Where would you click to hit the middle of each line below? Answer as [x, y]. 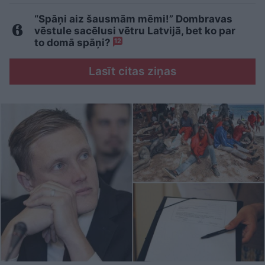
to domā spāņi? [74, 43]
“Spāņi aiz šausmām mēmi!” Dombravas [133, 19]
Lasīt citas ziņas [132, 72]
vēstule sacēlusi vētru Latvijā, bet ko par [135, 31]
